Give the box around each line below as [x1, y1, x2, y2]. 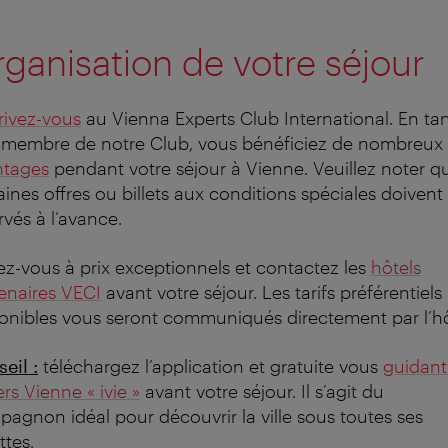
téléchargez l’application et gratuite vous [38, 354, 383, 377]
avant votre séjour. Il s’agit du [140, 379, 384, 402]
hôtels [371, 255, 421, 278]
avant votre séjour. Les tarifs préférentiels [101, 280, 442, 303]
